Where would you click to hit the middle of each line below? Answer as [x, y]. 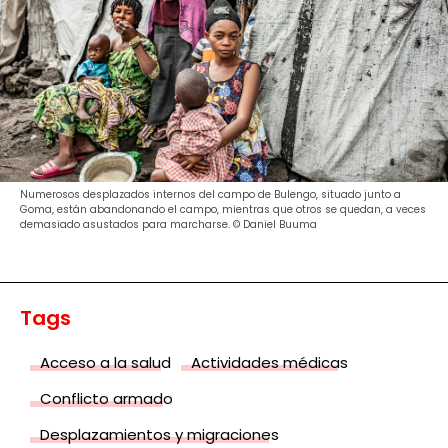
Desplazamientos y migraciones [159, 434]
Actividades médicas [269, 362]
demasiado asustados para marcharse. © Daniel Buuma [168, 224]
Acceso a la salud [105, 362]
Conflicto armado [106, 398]
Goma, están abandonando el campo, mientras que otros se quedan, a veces [223, 209]
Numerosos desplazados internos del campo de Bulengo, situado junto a [210, 194]
